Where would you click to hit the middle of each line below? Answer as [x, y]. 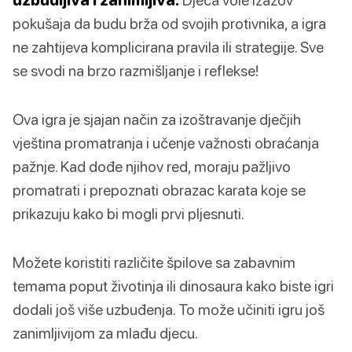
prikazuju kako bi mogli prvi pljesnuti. [128, 214]
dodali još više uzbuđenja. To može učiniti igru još [169, 310]
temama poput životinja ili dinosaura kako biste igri [173, 286]
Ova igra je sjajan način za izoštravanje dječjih [157, 119]
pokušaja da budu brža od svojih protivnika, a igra [169, 24]
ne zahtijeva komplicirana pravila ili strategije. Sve [168, 47]
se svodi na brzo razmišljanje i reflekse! [136, 71]
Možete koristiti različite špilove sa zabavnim [154, 262]
